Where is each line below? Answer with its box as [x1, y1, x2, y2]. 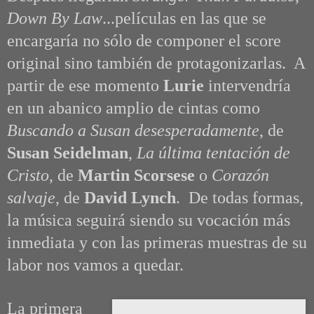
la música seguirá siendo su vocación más [7, 211, 290, 230]
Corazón [212, 166, 269, 185]
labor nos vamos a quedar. [7, 256, 184, 275]
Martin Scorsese [78, 166, 195, 185]
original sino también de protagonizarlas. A [7, 54, 305, 73]
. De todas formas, [176, 189, 303, 207]
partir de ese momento [7, 76, 163, 95]
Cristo [7, 166, 49, 185]
